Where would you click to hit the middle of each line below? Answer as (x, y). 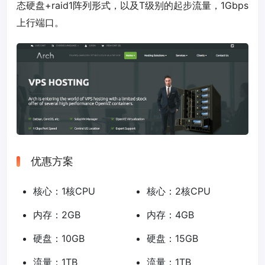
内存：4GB (170, 215)
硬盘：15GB (172, 239)
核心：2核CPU (179, 191)
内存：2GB (57, 215)
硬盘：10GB (59, 239)
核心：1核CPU (64, 191)
